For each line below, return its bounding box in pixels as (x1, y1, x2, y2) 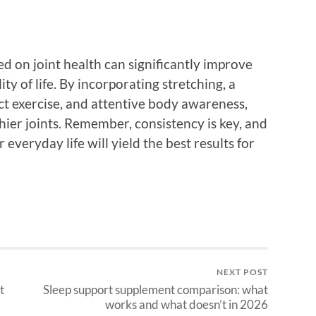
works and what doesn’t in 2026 (105, 297, 268, 312)
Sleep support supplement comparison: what (43, 282, 268, 298)
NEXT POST (217, 267, 268, 278)
